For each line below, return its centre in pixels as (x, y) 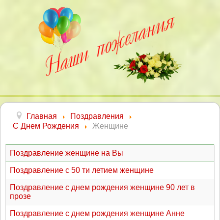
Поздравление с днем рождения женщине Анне (97, 213)
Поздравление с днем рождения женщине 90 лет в (102, 187)
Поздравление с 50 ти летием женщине (82, 170)
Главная (42, 116)
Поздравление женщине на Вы (67, 153)
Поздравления (97, 116)
